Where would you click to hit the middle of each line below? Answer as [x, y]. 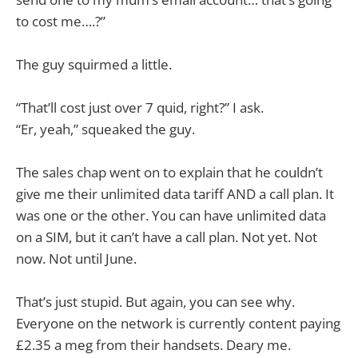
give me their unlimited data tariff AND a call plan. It [175, 194]
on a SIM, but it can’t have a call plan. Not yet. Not [167, 237]
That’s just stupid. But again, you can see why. [155, 302]
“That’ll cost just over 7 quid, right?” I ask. [140, 107]
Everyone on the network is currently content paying [178, 324]
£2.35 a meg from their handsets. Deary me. [153, 345]
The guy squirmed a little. [94, 64]
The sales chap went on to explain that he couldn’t [169, 173]
